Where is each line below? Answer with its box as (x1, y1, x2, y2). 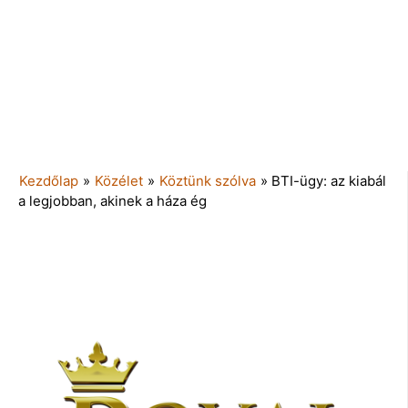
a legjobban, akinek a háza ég (18, 191, 207, 209)
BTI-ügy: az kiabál (271, 171, 386, 189)
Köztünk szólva (159, 171, 256, 189)
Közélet (95, 171, 143, 189)
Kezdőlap (19, 171, 78, 189)
